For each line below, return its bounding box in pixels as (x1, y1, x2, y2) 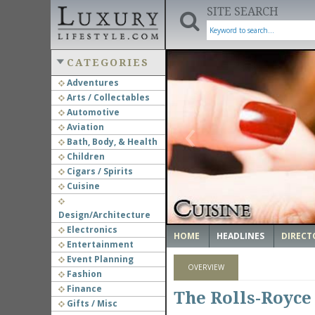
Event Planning (64, 253, 134, 265)
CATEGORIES (66, 57, 149, 68)
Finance (64, 283, 102, 295)
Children (64, 150, 105, 162)
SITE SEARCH (207, 5, 279, 18)
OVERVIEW (187, 262, 224, 272)
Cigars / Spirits (64, 165, 133, 177)
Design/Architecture (58, 209, 150, 221)
